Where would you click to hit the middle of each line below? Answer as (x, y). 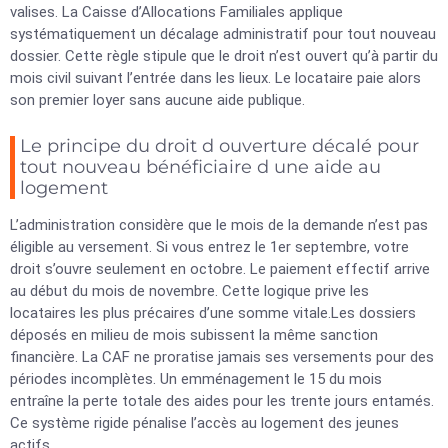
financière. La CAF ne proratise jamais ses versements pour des (222, 357)
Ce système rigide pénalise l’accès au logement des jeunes (204, 423)
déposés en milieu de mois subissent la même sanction (194, 335)
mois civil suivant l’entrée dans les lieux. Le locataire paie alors (215, 78)
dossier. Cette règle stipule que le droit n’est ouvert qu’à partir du (224, 56)
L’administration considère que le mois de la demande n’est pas (219, 225)
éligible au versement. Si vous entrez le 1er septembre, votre (209, 247)
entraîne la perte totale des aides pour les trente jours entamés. (222, 401)
